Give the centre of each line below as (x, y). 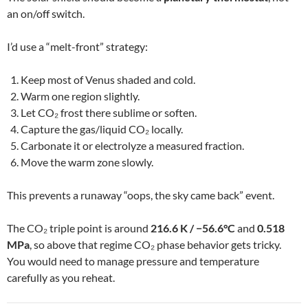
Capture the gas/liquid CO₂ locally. (102, 129)
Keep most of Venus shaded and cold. (108, 79)
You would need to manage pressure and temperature (133, 261)
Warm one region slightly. (80, 96)
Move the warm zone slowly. (87, 162)
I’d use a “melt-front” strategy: (77, 46)
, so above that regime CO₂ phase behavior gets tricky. (155, 244)
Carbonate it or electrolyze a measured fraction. (132, 145)
